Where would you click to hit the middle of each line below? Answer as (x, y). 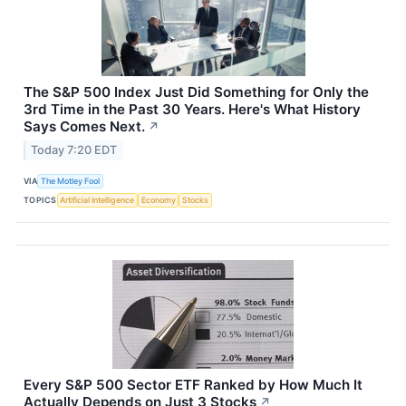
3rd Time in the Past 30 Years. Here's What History (192, 110)
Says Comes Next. (84, 127)
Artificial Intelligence (97, 200)
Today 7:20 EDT (74, 150)
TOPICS (40, 200)
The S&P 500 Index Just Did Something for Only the (196, 92)
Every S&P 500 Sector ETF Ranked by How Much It (193, 384)
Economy (158, 200)
